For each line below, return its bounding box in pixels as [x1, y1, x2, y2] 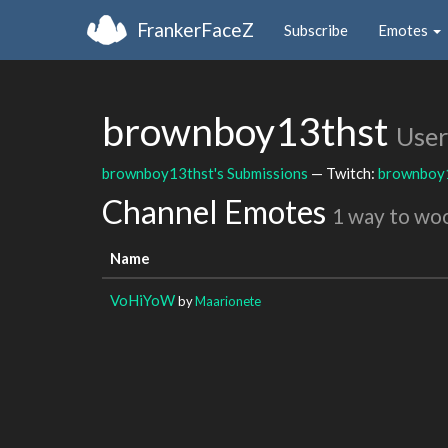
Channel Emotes [102, 192, 332, 231]
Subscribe [284, 20, 348, 39]
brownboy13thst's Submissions [102, 163, 308, 182]
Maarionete [195, 292, 261, 309]
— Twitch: [308, 163, 378, 182]
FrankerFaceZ [137, 17, 254, 41]
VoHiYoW [110, 290, 175, 309]
